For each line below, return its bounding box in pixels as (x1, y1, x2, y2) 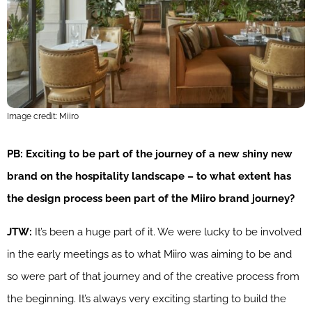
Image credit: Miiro (7, 111, 79, 121)
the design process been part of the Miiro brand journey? (7, 192, 295, 205)
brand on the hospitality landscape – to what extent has (7, 169, 291, 182)
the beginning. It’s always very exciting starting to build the (7, 292, 286, 305)
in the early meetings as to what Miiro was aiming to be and (7, 247, 292, 260)
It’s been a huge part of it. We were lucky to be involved (32, 225, 302, 238)
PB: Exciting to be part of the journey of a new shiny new (7, 147, 292, 160)
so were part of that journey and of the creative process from (7, 270, 299, 283)
